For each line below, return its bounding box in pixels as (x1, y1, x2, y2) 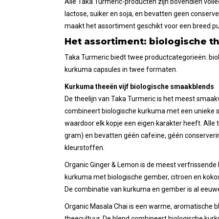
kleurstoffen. (65, 144, 105, 152)
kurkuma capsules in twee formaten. (65, 66, 177, 74)
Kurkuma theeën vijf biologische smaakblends (65, 83, 214, 91)
